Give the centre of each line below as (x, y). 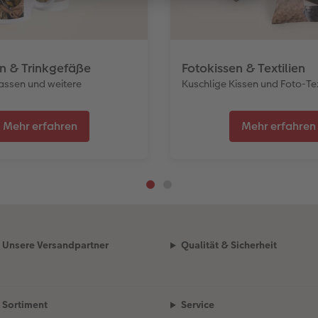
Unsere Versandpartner (55, 245)
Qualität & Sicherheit (229, 245)
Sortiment (24, 305)
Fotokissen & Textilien (243, 68)
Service (197, 305)
